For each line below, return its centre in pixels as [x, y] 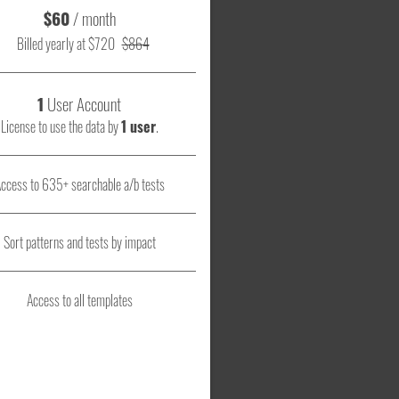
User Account [82, 104]
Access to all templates [79, 301]
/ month [94, 18]
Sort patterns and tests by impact [79, 243]
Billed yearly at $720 [65, 44]
